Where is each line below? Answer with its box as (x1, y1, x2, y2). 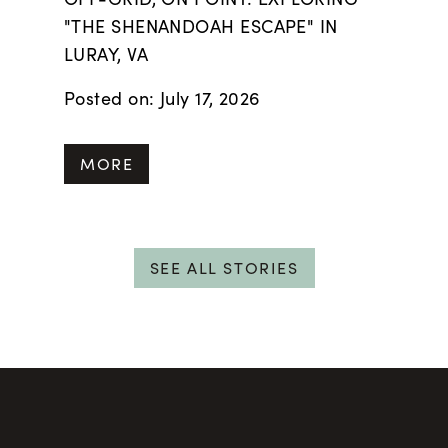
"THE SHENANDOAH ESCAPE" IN (64, 14, 338, 38)
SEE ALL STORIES (149, 257, 299, 278)
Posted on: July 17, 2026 (64, 86, 261, 110)
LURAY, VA (64, 42, 149, 66)
